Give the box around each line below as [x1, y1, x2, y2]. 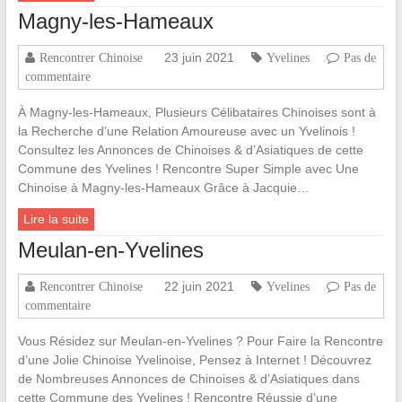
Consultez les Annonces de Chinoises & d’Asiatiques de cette [17, 143, 363, 158]
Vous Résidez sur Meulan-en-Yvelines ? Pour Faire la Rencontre [17, 334, 383, 349]
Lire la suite [22, 212, 89, 227]
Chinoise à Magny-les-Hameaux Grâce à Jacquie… [17, 180, 310, 196]
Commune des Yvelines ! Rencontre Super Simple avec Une [17, 162, 359, 177]
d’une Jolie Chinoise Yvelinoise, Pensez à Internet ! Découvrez [17, 353, 371, 368]
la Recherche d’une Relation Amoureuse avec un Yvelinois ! [17, 124, 355, 139]
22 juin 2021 [163, 279, 234, 294]
